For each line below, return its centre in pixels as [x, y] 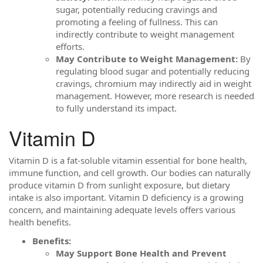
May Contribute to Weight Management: [147, 58]
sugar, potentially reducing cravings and [136, 9]
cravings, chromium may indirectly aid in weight [154, 83]
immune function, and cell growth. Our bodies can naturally [130, 173]
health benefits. [40, 222]
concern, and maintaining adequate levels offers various [122, 210]
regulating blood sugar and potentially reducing [153, 71]
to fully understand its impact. [116, 108]
